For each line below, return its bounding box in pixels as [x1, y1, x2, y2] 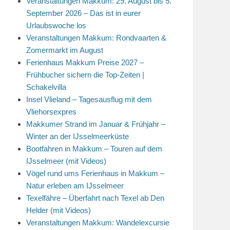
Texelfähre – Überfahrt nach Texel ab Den [26, 194, 164, 202]
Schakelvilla [26, 83, 66, 91]
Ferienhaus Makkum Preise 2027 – [26, 58, 144, 67]
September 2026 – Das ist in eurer [26, 9, 141, 17]
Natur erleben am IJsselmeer [26, 181, 124, 190]
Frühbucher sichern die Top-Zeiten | [26, 70, 144, 79]
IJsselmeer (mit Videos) [26, 157, 106, 165]
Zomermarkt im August [26, 46, 103, 54]
